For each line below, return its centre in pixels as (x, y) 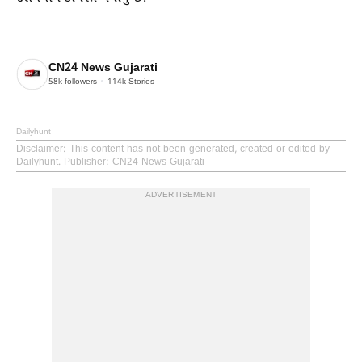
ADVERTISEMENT (181, 196)
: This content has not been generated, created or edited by (196, 150)
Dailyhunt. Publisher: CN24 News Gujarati (110, 163)
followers (80, 82)
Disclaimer (40, 150)
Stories (140, 82)
